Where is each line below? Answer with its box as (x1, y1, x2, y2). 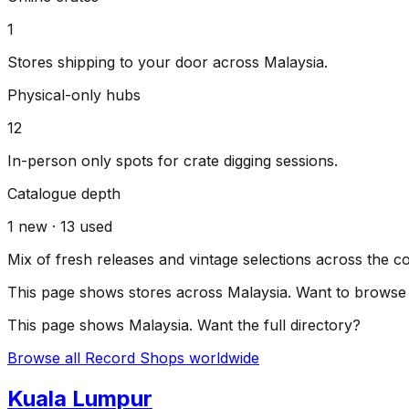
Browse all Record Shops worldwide (7, 349, 259, 368)
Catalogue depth (7, 184, 121, 204)
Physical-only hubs (7, 86, 141, 105)
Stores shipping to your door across (7, 53, 264, 72)
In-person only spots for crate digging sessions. (7, 152, 338, 171)
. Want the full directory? (189, 316, 361, 335)
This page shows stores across (7, 283, 227, 302)
